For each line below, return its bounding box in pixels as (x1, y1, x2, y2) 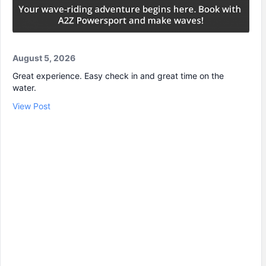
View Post (12, 100, 50, 111)
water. (12, 82, 36, 93)
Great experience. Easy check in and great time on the (12, 70, 224, 81)
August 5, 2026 (12, 52, 75, 63)
